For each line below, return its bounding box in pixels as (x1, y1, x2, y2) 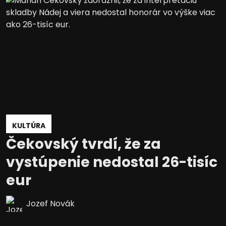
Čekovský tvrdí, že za (6, 134, 161, 154)
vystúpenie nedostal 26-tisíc (6, 152, 217, 173)
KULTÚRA (12, 121, 45, 131)
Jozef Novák (26, 198, 75, 210)
